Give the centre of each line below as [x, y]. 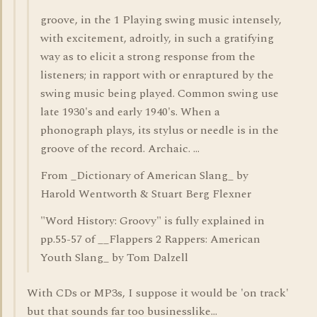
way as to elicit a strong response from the [148, 57]
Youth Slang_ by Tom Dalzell [114, 258]
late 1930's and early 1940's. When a [130, 112]
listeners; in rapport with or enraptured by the [157, 75]
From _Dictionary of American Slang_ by [144, 175]
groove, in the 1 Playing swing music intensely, [161, 20]
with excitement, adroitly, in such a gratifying [157, 38]
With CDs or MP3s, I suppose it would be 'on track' [158, 293]
